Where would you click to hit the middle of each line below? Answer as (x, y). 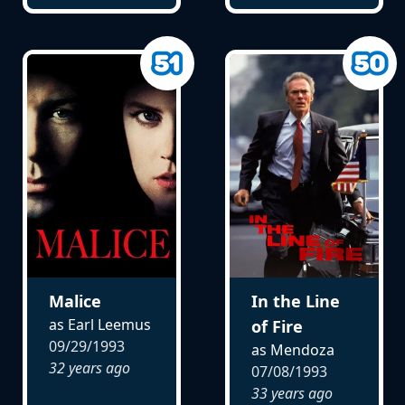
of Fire (277, 327)
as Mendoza (292, 350)
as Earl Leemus (99, 325)
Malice (75, 301)
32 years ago (89, 368)
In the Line (295, 301)
